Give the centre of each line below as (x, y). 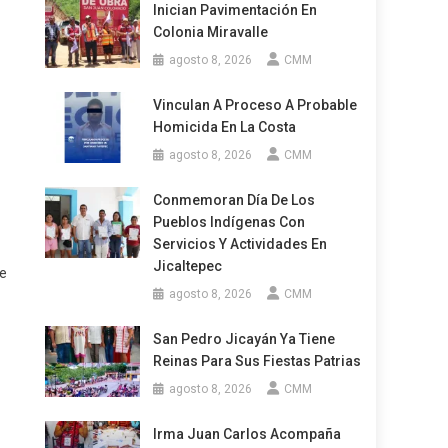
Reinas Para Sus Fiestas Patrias (256, 361)
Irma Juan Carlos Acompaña (246, 434)
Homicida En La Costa (224, 127)
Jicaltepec (187, 266)
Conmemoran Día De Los (233, 200)
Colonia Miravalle (210, 32)
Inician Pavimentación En (234, 10)
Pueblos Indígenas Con (228, 222)
